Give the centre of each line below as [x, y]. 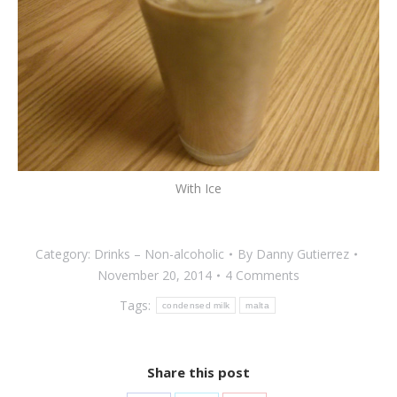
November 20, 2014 [155, 275]
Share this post [198, 372]
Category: [64, 253]
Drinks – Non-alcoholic [159, 253]
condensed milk [196, 306]
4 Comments [262, 275]
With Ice [198, 188]
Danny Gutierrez [302, 253]
